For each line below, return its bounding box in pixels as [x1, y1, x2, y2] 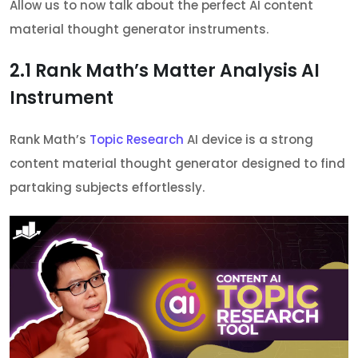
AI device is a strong [184, 130, 313, 148]
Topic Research [89, 130, 184, 148]
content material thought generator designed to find [10, 154, 345, 172]
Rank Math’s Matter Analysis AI [31, 58, 320, 83]
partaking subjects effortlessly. [10, 178, 205, 196]
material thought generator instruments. [10, 20, 268, 38]
